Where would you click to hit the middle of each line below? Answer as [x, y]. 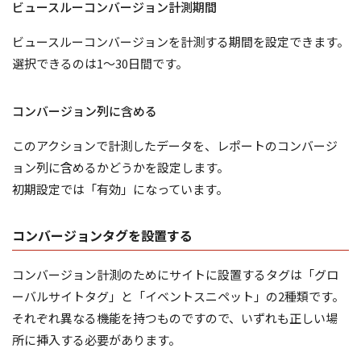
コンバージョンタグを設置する [102, 235]
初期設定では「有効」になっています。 [120, 189]
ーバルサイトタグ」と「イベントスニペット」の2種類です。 [178, 296]
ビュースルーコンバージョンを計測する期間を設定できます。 [180, 41]
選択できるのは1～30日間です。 [100, 63]
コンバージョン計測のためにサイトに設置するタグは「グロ [175, 274]
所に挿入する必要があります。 [96, 339]
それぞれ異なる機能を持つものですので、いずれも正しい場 [175, 317]
